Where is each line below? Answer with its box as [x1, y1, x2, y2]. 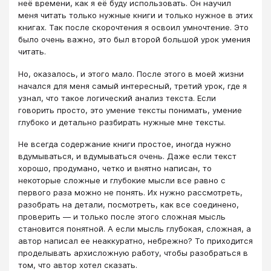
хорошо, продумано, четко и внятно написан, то [18, 163, 212, 174]
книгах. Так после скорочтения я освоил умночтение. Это [18, 22, 249, 33]
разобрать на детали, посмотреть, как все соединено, [18, 200, 239, 210]
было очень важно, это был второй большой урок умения [18, 34, 250, 45]
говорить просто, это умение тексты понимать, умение [18, 105, 242, 115]
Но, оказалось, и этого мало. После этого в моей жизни [18, 68, 244, 79]
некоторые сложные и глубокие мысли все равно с [18, 175, 226, 186]
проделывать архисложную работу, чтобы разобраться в [18, 248, 248, 258]
